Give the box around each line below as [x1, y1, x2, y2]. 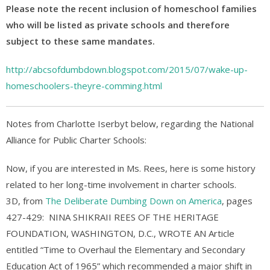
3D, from [6, 195, 45, 207]
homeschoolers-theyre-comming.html [6, 80, 162, 92]
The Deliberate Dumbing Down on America [45, 195, 222, 207]
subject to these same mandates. [6, 35, 155, 47]
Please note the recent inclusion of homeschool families [6, 2, 257, 14]
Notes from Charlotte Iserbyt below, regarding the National [6, 118, 254, 130]
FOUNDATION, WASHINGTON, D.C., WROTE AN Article [6, 227, 234, 239]
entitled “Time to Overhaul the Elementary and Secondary [6, 243, 245, 256]
